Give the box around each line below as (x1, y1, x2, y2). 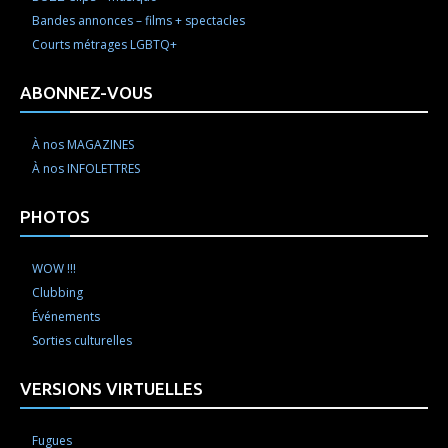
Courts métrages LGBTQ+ (32, 35, 177, 53)
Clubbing (32, 283, 83, 301)
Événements (32, 307, 100, 325)
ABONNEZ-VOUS (20, 82, 153, 102)
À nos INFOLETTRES (32, 159, 140, 177)
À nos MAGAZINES (32, 135, 134, 153)
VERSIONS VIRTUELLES (20, 378, 203, 398)
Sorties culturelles (32, 331, 132, 349)
